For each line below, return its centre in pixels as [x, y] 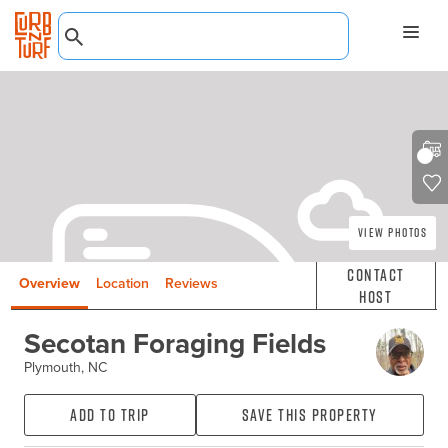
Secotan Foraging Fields [174, 343]
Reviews [192, 284]
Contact [376, 274]
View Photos [392, 233]
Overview [50, 284]
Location [123, 284]
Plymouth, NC [65, 367]
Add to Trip [110, 415]
